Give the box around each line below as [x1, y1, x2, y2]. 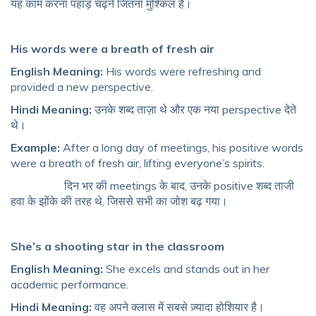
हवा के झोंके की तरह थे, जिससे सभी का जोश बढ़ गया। [11, 194, 228, 209]
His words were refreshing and [106, 64, 261, 79]
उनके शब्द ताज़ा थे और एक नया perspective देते [92, 102, 296, 117]
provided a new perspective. [11, 80, 153, 95]
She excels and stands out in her [106, 262, 269, 276]
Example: [11, 140, 63, 155]
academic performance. [11, 277, 128, 292]
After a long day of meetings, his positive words [63, 140, 303, 155]
